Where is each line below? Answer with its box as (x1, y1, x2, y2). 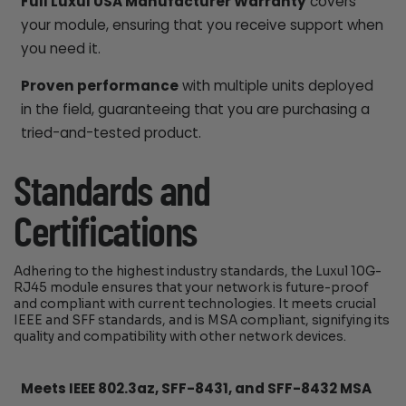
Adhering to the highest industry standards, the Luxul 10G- (14, 263, 382, 279)
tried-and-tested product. (20, 122, 201, 142)
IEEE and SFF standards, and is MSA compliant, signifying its (14, 312, 391, 328)
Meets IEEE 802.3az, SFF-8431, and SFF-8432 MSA (20, 378, 372, 398)
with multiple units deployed (178, 75, 373, 95)
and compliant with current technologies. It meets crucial (14, 295, 377, 312)
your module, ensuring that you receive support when (20, 14, 383, 34)
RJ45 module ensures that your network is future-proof (14, 279, 370, 295)
